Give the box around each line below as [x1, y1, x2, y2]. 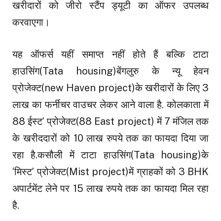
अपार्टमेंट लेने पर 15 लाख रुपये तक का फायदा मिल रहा [12, 182, 209, 194]
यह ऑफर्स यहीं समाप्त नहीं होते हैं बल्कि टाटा [12, 48, 209, 60]
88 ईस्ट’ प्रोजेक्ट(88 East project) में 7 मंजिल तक [12, 115, 209, 127]
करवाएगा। [12, 16, 50, 29]
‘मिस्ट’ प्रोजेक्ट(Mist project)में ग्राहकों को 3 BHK [12, 165, 209, 178]
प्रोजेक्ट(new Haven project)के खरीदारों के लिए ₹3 [12, 81, 209, 94]
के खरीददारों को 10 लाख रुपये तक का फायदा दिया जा [12, 132, 209, 144]
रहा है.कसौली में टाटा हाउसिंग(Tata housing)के [12, 148, 209, 161]
